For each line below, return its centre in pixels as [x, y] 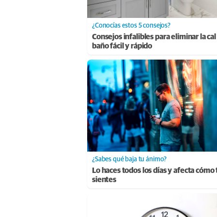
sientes [104, 179]
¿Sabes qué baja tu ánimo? [130, 159]
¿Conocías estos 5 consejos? [131, 25]
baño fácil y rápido [122, 46]
